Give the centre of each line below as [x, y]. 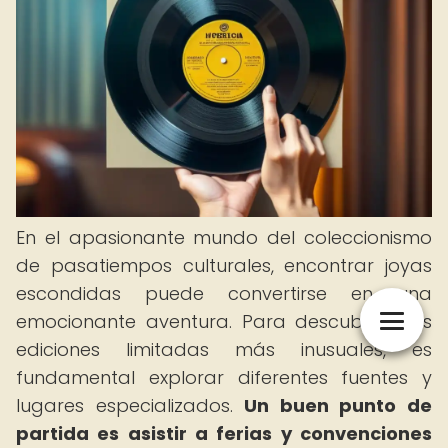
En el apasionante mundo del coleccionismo [224, 237]
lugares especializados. [130, 405]
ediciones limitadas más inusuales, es [224, 349]
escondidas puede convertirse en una [224, 293]
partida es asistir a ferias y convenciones [224, 433]
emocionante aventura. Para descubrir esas [224, 321]
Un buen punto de [338, 405]
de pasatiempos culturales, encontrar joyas [224, 265]
